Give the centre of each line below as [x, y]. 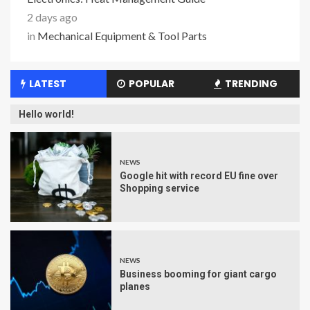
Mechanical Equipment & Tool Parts [122, 36]
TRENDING [251, 84]
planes [135, 286]
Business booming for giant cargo [198, 274]
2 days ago [52, 17]
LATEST [48, 84]
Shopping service [159, 188]
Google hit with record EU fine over [199, 176]
